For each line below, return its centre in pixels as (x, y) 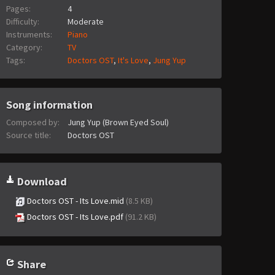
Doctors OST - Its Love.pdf (75, 217)
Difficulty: (23, 22)
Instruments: (29, 35)
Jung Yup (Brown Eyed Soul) (118, 122)
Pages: (18, 9)
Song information (49, 105)
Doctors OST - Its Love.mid (76, 201)
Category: (24, 48)
